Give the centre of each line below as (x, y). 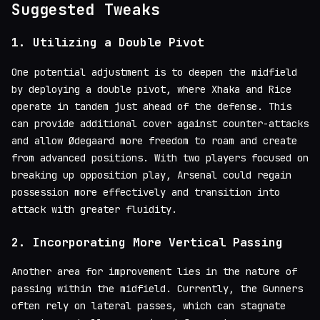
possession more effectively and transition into (146, 192)
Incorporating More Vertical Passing (158, 242)
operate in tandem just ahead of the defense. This (151, 106)
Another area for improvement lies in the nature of (154, 272)
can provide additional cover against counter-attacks (160, 123)
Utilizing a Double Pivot (119, 42)
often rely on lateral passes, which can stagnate (149, 306)
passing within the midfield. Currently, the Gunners (157, 289)
